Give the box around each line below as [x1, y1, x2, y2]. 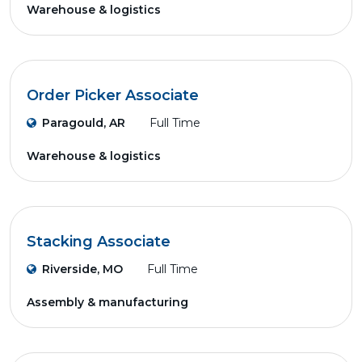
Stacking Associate [27, 233, 170, 250]
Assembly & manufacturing [27, 295, 188, 309]
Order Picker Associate [27, 86, 199, 104]
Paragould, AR [42, 116, 125, 130]
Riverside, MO [42, 262, 123, 276]
